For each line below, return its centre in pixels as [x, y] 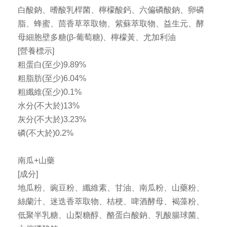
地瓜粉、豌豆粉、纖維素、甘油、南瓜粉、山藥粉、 [111, 188]
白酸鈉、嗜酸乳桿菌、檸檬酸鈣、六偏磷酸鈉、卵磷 [111, 10]
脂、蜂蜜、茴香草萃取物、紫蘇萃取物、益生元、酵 [111, 24]
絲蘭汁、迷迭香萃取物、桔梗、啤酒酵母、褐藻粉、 [111, 202]
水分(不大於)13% [49, 106]
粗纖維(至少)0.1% [50, 92]
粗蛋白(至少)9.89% [52, 65]
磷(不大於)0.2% [46, 133]
